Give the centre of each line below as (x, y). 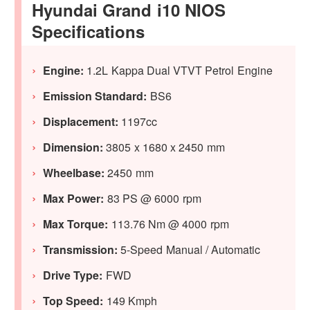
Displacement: (82, 122)
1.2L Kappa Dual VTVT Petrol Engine (180, 71)
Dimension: (73, 147)
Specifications (89, 31)
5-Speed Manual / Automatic (189, 250)
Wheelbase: (74, 173)
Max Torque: (77, 224)
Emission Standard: (95, 96)
